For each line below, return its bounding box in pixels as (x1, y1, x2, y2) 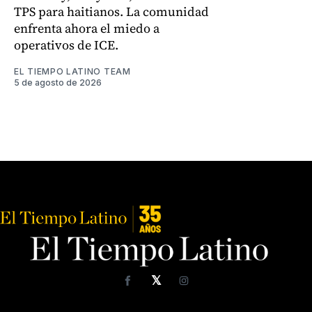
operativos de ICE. (14, 36, 118, 54)
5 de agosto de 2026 (14, 77, 102, 88)
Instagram (182, 279, 247, 294)
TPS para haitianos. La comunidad (14, 3, 209, 21)
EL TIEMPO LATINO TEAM (14, 66, 131, 77)
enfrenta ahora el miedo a (14, 19, 159, 38)
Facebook (127, 279, 187, 294)
